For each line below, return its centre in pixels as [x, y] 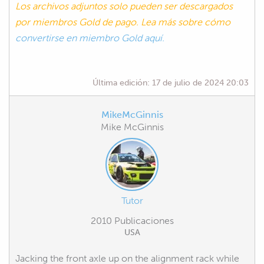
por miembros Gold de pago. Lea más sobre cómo [123, 22]
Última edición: [122, 82]
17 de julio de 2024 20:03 [200, 82]
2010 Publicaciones [132, 220]
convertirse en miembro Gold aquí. [90, 38]
